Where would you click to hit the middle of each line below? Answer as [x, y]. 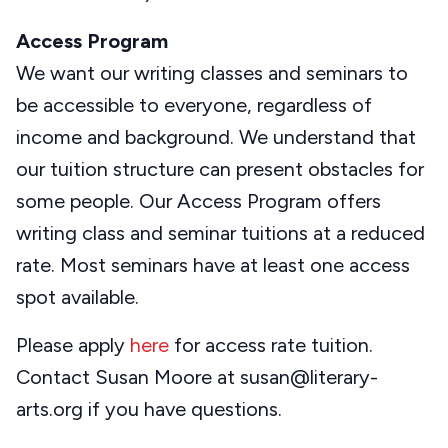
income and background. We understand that [216, 137]
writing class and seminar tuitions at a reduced [220, 233]
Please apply [73, 345]
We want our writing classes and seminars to [212, 73]
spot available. [77, 297]
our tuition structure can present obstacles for [220, 169]
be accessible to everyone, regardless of [194, 105]
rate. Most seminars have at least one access [213, 265]
